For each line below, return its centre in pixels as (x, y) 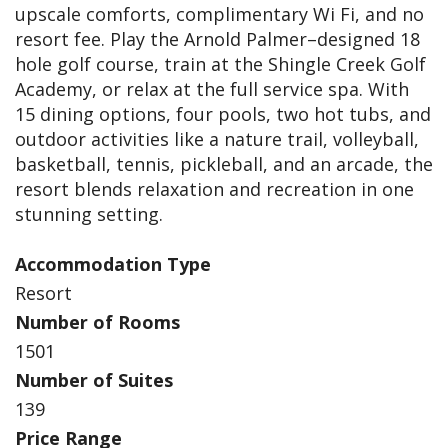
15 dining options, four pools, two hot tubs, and (223, 114)
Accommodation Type (113, 264)
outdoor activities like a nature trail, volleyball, (217, 139)
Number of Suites (94, 380)
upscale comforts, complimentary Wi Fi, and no (219, 14)
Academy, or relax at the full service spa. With (212, 89)
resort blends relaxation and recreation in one (214, 189)
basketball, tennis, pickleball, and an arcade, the (224, 164)
